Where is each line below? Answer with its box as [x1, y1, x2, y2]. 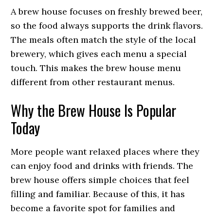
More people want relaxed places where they [11, 146, 200, 157]
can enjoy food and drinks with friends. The [11, 160, 194, 171]
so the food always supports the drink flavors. [11, 20, 203, 31]
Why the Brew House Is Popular [11, 99, 177, 121]
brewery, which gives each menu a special [11, 48, 187, 59]
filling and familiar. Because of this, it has [11, 188, 185, 200]
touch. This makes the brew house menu [11, 62, 182, 73]
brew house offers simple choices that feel [11, 174, 190, 185]
